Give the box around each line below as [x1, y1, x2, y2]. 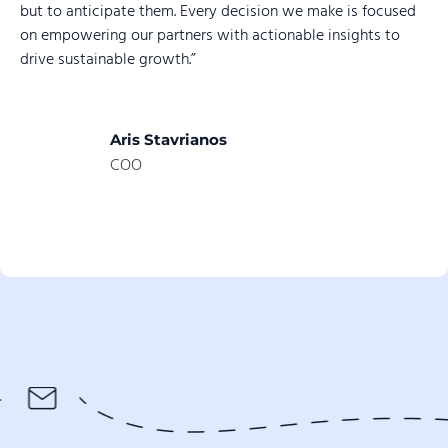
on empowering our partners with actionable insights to [20, 23, 400, 50]
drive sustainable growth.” [20, 47, 196, 74]
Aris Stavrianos [110, 129, 227, 149]
